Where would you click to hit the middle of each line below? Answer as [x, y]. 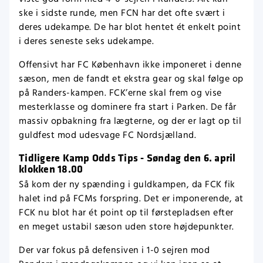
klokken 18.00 [51, 168]
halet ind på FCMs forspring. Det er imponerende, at [131, 198]
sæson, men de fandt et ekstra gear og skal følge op [131, 79]
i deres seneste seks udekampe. [86, 41]
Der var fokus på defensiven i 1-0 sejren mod [114, 250]
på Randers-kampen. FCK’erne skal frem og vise [120, 93]
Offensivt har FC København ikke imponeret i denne [130, 65]
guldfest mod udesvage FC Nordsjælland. [107, 135]
